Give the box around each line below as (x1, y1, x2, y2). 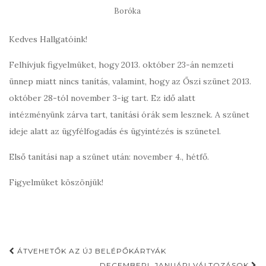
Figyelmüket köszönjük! (9, 177, 103, 188)
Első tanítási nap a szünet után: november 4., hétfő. (9, 151, 209, 162)
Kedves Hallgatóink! (9, 34, 87, 45)
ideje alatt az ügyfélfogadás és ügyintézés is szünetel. (9, 126, 221, 137)
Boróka (113, 6, 141, 16)
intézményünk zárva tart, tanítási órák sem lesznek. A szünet (9, 109, 249, 120)
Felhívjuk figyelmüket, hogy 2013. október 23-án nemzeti (9, 59, 233, 70)
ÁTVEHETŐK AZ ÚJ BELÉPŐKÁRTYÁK (15, 246, 166, 255)
